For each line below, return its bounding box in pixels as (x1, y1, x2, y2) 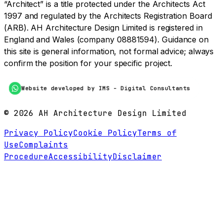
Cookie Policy (73, 127, 137, 138)
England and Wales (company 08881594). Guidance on (4, 35, 209, 45)
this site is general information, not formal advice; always (4, 46, 214, 57)
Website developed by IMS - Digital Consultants (21, 85, 190, 92)
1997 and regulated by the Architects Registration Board (4, 11, 212, 21)
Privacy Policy (4, 127, 73, 138)
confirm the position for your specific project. (4, 58, 173, 69)
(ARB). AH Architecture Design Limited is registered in (4, 23, 203, 33)
